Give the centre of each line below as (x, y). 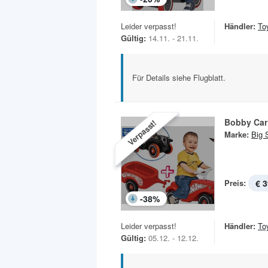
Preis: (235, 183)
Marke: (237, 135)
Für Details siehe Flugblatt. (179, 78)
